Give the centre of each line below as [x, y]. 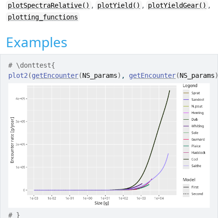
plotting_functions [43, 17]
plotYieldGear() [177, 5]
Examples [36, 42]
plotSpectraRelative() [49, 5]
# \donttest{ [32, 65]
